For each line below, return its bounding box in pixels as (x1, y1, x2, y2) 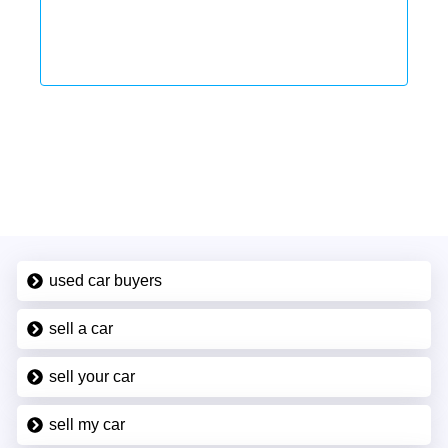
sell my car (48, 415, 125, 433)
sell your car (48, 367, 135, 385)
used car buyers (48, 271, 162, 289)
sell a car (48, 319, 113, 337)
